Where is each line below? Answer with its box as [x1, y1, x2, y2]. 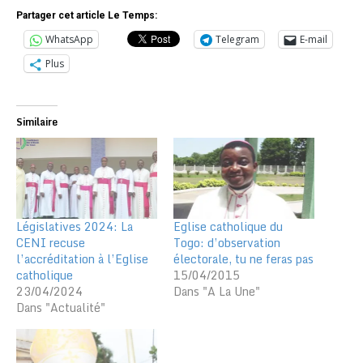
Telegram [216, 32, 259, 47]
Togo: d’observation [173, 233, 280, 252]
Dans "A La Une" [173, 281, 260, 301]
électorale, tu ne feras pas [173, 249, 314, 268]
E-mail [300, 32, 327, 47]
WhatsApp [45, 32, 93, 47]
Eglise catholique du [173, 216, 283, 236]
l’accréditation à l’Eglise [16, 249, 148, 268]
